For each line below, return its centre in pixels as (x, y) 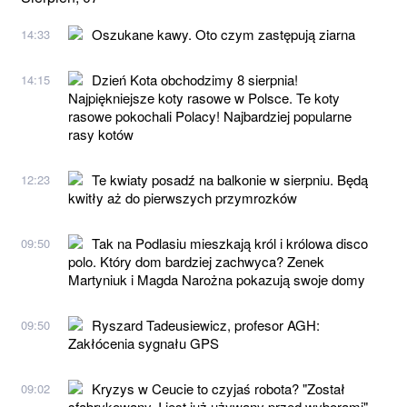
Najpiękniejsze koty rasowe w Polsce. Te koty (204, 97)
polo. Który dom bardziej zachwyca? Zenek (196, 261)
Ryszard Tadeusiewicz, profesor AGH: (206, 324)
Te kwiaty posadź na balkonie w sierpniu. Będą (230, 179)
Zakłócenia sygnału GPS (144, 342)
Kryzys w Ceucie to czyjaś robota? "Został (218, 388)
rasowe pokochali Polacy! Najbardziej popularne (210, 115)
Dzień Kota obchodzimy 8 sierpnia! (195, 79)
